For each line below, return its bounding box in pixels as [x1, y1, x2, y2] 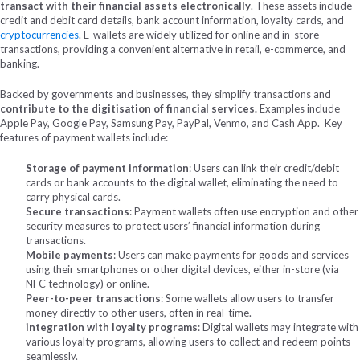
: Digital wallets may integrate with [198, 320, 358, 333]
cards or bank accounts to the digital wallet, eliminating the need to [26, 175, 338, 189]
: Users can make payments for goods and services [113, 247, 349, 261]
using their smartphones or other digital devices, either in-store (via [26, 262, 339, 276]
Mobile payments [26, 247, 113, 261]
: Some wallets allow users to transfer [161, 291, 334, 305]
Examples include [257, 101, 340, 115]
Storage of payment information [26, 161, 189, 174]
